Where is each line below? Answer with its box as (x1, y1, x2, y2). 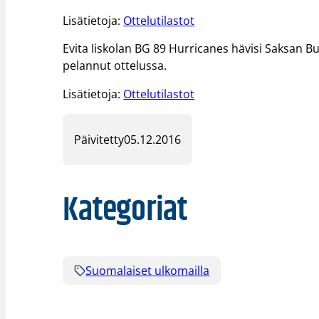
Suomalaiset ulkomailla (85, 262, 210, 278)
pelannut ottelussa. (63, 58, 167, 74)
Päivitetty (74, 132, 125, 148)
